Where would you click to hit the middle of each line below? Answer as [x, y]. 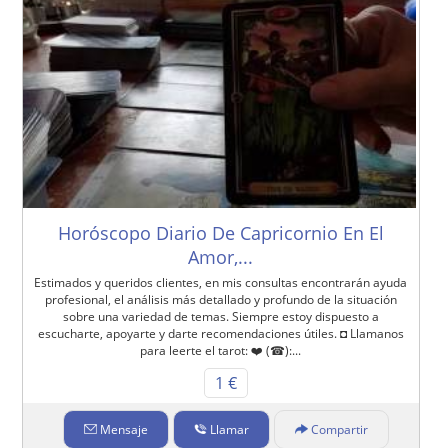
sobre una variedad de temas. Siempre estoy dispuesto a [220, 317]
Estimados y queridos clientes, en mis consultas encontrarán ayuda [221, 283]
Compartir [339, 430]
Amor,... [221, 257]
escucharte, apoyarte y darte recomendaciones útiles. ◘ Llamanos [220, 334]
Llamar [229, 430]
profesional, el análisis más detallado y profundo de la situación [220, 300]
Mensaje [123, 430]
